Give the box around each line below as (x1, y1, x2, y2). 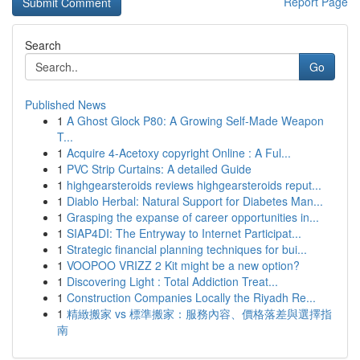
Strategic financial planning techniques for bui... (67, 241, 307, 257)
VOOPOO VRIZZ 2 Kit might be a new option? (67, 257, 300, 273)
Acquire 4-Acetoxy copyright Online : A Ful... (67, 145, 291, 161)
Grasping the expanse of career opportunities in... (67, 209, 319, 225)
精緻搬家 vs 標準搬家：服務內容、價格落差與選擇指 (67, 305, 332, 321)
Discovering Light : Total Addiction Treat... (67, 273, 278, 289)
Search (25, 37, 61, 53)
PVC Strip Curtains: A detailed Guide (67, 161, 252, 177)
